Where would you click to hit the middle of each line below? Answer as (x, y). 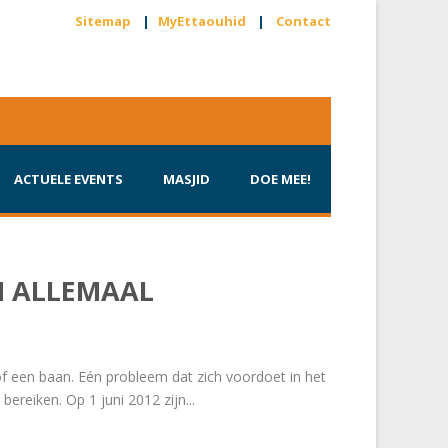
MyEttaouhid (202, 21)
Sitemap (103, 21)
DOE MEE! (280, 179)
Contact (303, 21)
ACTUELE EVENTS (68, 179)
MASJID (186, 179)
